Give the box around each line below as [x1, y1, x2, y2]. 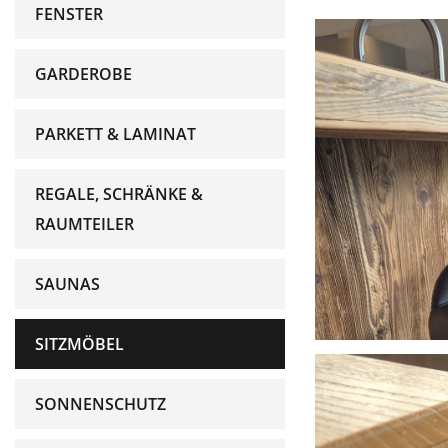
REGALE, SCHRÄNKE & [35, 183, 203, 205]
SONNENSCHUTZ [35, 393, 166, 415]
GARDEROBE [35, 63, 132, 85]
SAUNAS [35, 273, 100, 295]
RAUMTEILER [35, 213, 134, 235]
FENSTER [35, 3, 103, 25]
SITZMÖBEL [35, 333, 124, 355]
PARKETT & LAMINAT [35, 123, 196, 145]
